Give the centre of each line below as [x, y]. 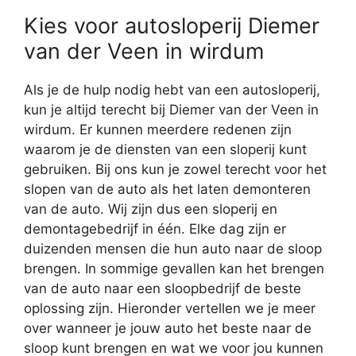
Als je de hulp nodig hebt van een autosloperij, [172, 89]
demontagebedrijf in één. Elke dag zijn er [155, 228]
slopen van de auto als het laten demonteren [167, 189]
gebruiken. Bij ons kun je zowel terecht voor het [175, 169]
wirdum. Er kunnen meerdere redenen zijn [158, 129]
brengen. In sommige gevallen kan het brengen [174, 268]
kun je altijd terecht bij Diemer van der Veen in [171, 109]
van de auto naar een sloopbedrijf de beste [163, 288]
